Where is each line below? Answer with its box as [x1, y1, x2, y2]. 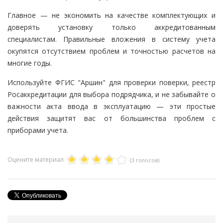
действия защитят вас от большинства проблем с [7, 113, 216, 123]
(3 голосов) [130, 156, 159, 164]
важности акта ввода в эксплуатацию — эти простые [7, 102, 216, 111]
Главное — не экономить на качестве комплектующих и [7, 10, 216, 20]
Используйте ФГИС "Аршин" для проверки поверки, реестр [7, 78, 216, 88]
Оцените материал [7, 155, 64, 164]
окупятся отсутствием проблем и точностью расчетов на [7, 46, 216, 56]
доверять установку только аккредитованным [7, 22, 216, 32]
